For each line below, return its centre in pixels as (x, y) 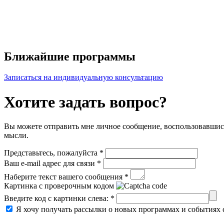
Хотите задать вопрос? (85, 102)
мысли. (16, 135)
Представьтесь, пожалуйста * (54, 153)
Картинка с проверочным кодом (59, 186)
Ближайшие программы (70, 56)
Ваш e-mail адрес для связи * (52, 163)
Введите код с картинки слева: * (59, 198)
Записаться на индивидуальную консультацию (83, 77)
